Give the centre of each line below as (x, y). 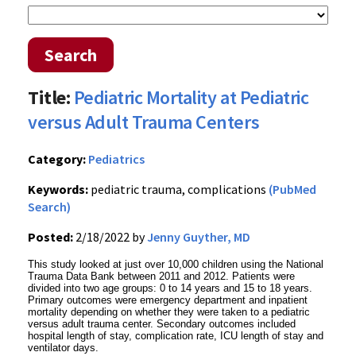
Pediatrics (116, 159)
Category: (57, 159)
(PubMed (292, 189)
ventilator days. (63, 348)
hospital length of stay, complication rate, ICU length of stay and (176, 336)
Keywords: (58, 189)
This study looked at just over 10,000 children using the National (176, 264)
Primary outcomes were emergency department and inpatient (168, 300)
